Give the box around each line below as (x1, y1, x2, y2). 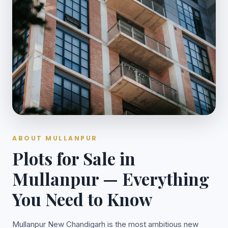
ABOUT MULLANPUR (12, 134, 98, 143)
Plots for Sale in (12, 147, 135, 170)
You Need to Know (12, 188, 152, 211)
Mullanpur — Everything (12, 167, 209, 190)
